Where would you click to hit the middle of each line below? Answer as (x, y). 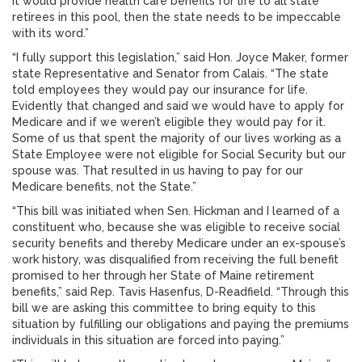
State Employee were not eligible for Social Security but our (179, 154)
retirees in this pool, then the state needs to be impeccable (177, 17)
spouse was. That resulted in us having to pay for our (158, 170)
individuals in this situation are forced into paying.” (148, 340)
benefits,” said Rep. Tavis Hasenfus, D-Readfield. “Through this (181, 292)
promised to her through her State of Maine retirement (163, 276)
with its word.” (51, 33)
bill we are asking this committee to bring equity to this (164, 308)
